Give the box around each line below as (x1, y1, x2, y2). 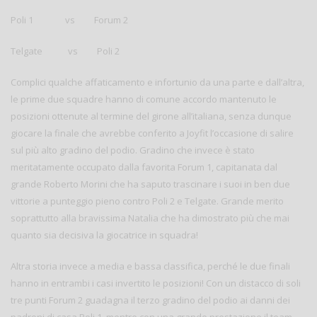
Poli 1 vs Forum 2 (11, 13, 128, 26)
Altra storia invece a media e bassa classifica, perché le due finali (11, 259, 290, 272)
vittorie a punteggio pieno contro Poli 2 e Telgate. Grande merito (11, 194, 284, 207)
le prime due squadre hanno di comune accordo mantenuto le (11, 92, 277, 105)
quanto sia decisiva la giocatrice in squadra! (11, 228, 198, 241)
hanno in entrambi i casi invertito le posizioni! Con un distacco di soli (11, 276, 301, 289)
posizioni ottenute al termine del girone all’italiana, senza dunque (11, 109, 292, 122)
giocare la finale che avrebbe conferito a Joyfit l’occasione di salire (11, 126, 294, 139)
